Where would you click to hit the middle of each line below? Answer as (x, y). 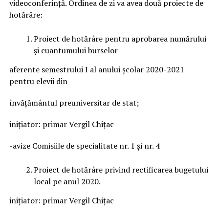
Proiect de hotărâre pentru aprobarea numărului (120, 38)
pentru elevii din (38, 81)
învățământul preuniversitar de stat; (74, 102)
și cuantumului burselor (76, 50)
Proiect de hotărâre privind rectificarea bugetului (121, 169)
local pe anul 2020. (67, 181)
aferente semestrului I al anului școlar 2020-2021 (97, 69)
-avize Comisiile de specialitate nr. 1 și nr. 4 (84, 145)
